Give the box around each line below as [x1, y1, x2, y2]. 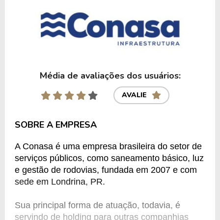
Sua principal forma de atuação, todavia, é [15, 200, 180, 210]
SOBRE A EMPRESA [15, 118, 97, 131]
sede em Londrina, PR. [15, 176, 105, 187]
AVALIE [121, 90, 147, 100]
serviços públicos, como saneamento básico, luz [15, 153, 204, 163]
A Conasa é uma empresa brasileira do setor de [15, 141, 202, 151]
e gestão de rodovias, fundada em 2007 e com [15, 165, 197, 175]
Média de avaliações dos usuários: [39, 69, 181, 82]
